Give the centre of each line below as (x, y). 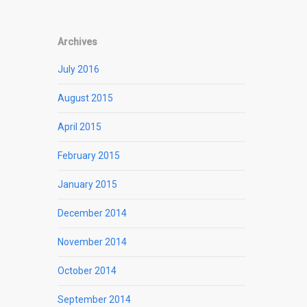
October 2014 (87, 271)
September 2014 (95, 300)
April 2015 (80, 127)
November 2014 (93, 242)
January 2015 (88, 185)
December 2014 (93, 213)
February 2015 (89, 156)
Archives (78, 42)
